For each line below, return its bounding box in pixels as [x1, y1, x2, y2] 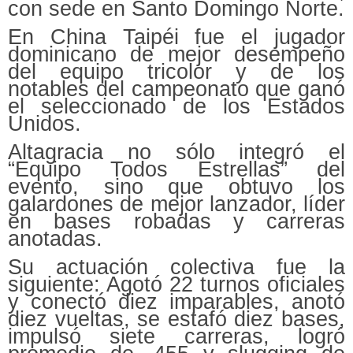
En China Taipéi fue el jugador [8, 24, 345, 49]
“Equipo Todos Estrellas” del [8, 157, 345, 181]
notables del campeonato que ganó [8, 76, 345, 101]
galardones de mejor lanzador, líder [8, 191, 345, 216]
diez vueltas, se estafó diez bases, [8, 307, 345, 331]
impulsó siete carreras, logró [8, 324, 345, 348]
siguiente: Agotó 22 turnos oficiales [8, 272, 345, 296]
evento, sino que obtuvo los [8, 174, 345, 199]
